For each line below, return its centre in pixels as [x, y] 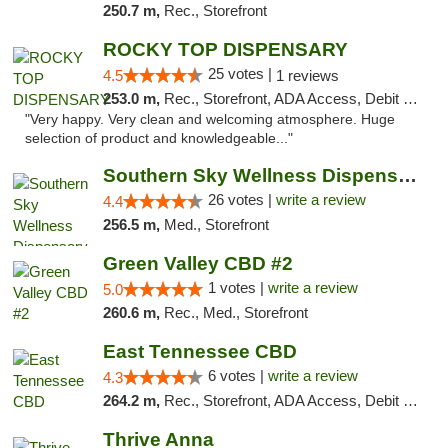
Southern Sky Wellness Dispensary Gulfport [407, 175]
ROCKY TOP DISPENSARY [225, 49]
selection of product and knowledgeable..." [159, 138]
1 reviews [307, 75]
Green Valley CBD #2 [197, 263]
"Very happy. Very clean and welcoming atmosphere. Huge [210, 119]
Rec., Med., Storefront [235, 312]
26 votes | [241, 199]
